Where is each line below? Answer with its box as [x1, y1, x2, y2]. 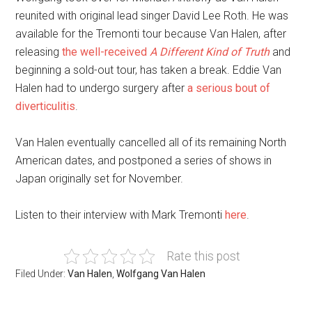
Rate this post [166, 249, 240, 263]
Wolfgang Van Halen [116, 268, 206, 279]
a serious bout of [187, 81, 271, 95]
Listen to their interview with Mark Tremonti [15, 208, 226, 221]
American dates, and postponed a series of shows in [15, 154, 272, 167]
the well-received [62, 45, 150, 58]
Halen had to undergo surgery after [15, 81, 188, 95]
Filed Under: [15, 268, 68, 279]
